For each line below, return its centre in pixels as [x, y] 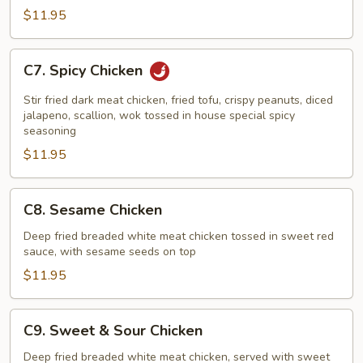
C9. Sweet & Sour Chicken [113, 331]
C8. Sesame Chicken [93, 210]
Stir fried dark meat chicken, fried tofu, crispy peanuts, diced [178, 100]
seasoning [50, 131]
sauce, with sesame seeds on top [110, 252]
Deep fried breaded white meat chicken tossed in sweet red [179, 236]
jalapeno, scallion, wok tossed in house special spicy [159, 115]
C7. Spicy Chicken [85, 71]
